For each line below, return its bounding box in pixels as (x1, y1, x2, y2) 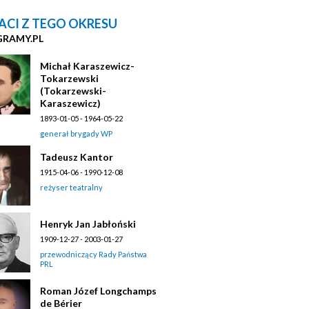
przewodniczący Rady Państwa (40, 249, 147, 259)
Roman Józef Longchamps (40, 284, 157, 297)
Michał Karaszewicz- (40, 59, 134, 72)
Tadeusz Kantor (40, 150, 113, 163)
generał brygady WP (40, 128, 112, 138)
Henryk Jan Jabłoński (40, 217, 136, 230)
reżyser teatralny (40, 182, 103, 192)
